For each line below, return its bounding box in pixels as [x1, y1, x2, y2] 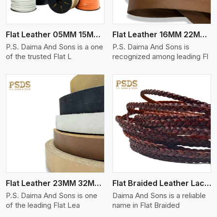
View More [47, 119, 80, 127]
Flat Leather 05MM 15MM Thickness [93, 30, 100, 39]
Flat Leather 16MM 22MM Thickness [200, 30, 207, 39]
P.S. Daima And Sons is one [6, 191, 97, 200]
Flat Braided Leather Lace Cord [204, 178, 211, 188]
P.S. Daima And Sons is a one [6, 42, 103, 51]
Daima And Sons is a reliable [112, 191, 206, 200]
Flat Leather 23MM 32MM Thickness [94, 178, 101, 188]
